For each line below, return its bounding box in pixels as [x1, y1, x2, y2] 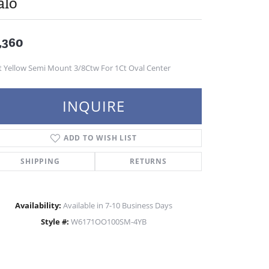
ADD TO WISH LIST [63, 132, 137, 143]
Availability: [15, 199, 61, 211]
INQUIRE [62, 95, 125, 116]
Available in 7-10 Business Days [63, 199, 172, 211]
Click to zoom [138, 237, 182, 247]
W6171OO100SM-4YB [71, 216, 147, 227]
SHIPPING [20, 156, 60, 166]
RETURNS [130, 156, 167, 166]
